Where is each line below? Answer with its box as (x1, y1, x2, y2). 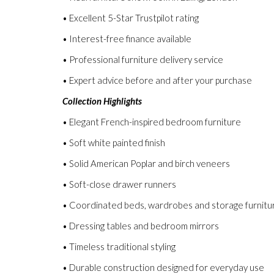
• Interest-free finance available (62, 33, 191, 44)
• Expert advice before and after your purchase (62, 75, 252, 86)
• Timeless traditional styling (62, 241, 176, 252)
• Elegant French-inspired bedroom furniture (62, 116, 241, 127)
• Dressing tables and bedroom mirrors (62, 220, 219, 231)
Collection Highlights (62, 95, 142, 106)
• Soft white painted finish (62, 137, 165, 148)
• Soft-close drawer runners (62, 179, 176, 190)
